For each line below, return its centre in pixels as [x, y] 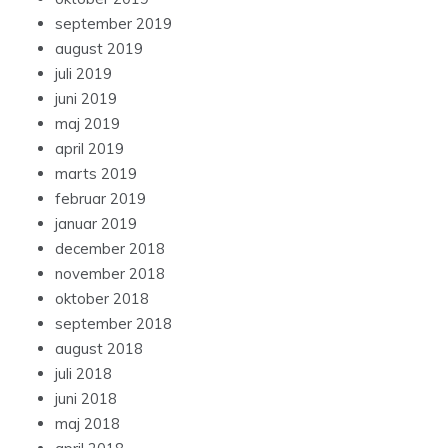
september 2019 [113, 24]
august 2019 [99, 49]
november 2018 [110, 274]
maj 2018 [87, 424]
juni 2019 [86, 99]
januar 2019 [96, 224]
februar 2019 [100, 199]
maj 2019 [87, 124]
